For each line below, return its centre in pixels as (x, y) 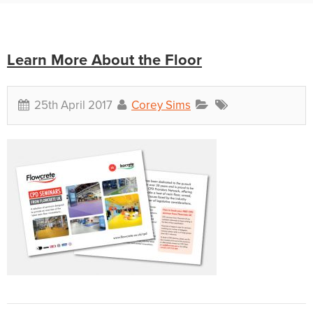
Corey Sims (161, 105)
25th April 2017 (73, 105)
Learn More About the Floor (104, 60)
